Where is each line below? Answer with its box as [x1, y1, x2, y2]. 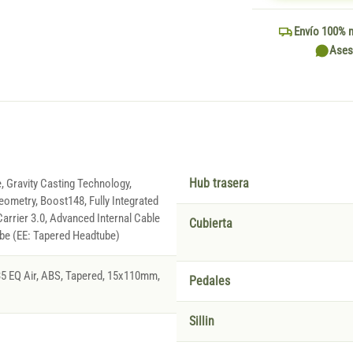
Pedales [189, 274, 230, 289]
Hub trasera [189, 176, 249, 191]
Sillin [189, 314, 214, 329]
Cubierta [189, 217, 232, 232]
